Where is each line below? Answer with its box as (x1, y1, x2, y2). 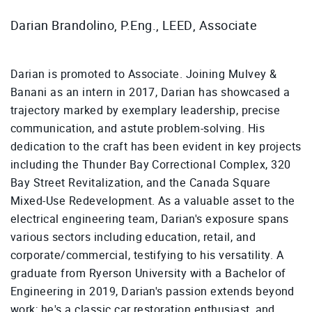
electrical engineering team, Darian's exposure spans (10, 211, 289, 228)
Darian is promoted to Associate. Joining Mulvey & (10, 66, 277, 83)
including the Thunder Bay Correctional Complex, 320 (10, 157, 291, 173)
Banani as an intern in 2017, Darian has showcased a (10, 84, 290, 101)
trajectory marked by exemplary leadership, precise (10, 102, 281, 119)
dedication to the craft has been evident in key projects (10, 139, 302, 155)
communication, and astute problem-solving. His (10, 120, 265, 137)
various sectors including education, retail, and (10, 229, 256, 246)
